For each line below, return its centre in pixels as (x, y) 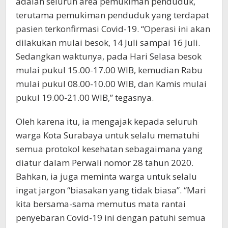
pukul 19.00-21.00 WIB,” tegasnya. (85, 97)
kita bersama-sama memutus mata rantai (101, 204)
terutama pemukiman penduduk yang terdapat (112, 15)
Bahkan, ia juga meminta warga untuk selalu (106, 176)
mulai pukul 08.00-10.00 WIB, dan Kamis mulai (111, 83)
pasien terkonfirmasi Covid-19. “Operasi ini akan (113, 28)
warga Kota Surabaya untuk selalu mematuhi (108, 135)
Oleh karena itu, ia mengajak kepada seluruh (107, 121)
